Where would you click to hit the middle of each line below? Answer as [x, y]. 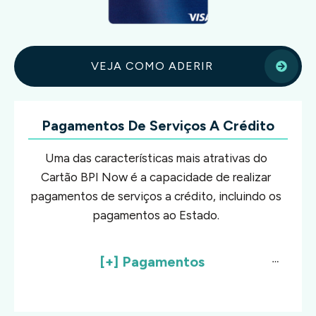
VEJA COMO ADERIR [152, 66]
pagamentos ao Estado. [156, 215]
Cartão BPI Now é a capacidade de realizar [156, 177]
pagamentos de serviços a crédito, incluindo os [156, 196]
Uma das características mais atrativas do [156, 158]
